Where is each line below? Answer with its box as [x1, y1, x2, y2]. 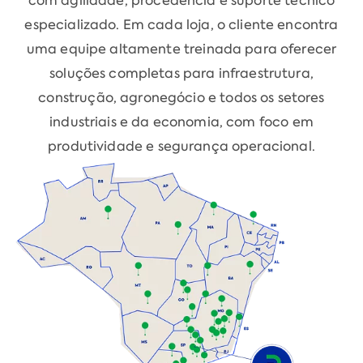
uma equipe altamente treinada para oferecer [26, 40, 337, 58]
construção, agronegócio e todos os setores [38, 88, 325, 106]
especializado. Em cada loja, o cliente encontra [24, 15, 339, 33]
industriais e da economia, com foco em [49, 113, 314, 130]
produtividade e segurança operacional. [48, 137, 315, 155]
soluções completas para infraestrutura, [49, 64, 314, 82]
